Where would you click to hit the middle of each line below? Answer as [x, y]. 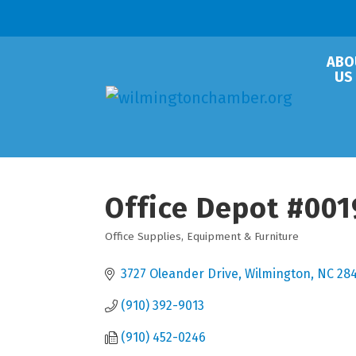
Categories [149, 249]
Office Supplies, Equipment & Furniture [202, 236]
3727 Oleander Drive [180, 274]
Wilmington [278, 274]
